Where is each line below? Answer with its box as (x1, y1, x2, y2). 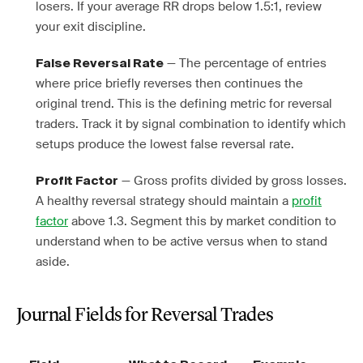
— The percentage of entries (164, 55, 327, 71)
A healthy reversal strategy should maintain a (36, 193, 292, 209)
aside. (36, 254, 70, 270)
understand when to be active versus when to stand (36, 233, 327, 250)
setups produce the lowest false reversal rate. (36, 136, 294, 152)
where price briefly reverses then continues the (36, 75, 303, 92)
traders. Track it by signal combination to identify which (36, 116, 346, 132)
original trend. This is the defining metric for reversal (36, 96, 332, 112)
